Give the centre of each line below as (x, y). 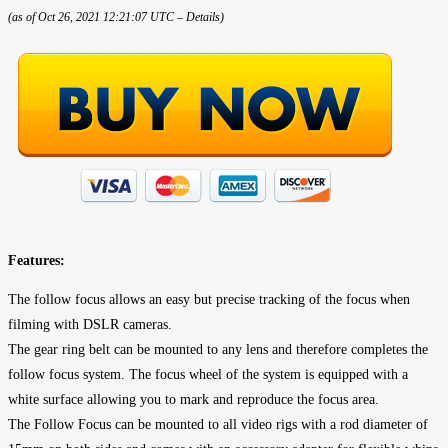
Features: (36, 260)
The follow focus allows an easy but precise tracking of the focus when (209, 299)
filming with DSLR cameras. (90, 324)
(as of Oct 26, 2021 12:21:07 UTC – (97, 17)
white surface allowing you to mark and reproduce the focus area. (193, 399)
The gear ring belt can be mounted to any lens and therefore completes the (218, 349)
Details (203, 17)
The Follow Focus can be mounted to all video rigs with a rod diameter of (218, 424)
